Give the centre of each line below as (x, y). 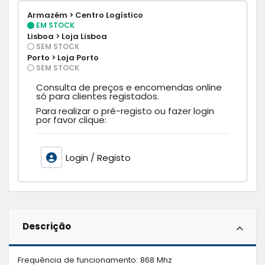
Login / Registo (98, 157)
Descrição (46, 227)
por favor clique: (71, 119)
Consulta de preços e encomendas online (129, 87)
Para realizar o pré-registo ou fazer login (125, 111)
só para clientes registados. (98, 96)
